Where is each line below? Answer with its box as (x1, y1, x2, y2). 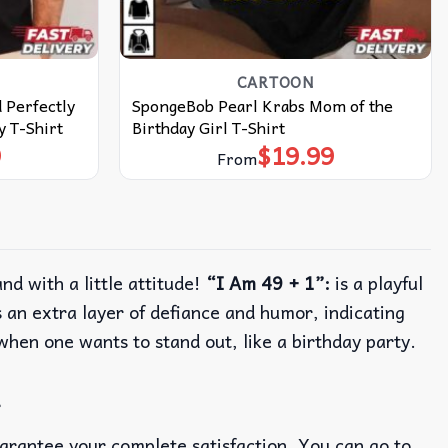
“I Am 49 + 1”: (206, 268, 330, 298)
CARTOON (236, 69, 315, 94)
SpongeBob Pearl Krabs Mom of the (131, 91, 393, 118)
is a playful (330, 268, 423, 298)
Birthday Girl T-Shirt (131, 113, 285, 140)
